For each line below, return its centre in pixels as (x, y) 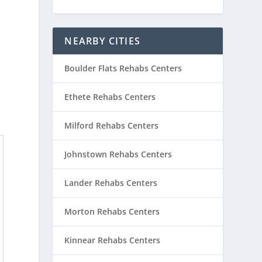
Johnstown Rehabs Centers (118, 154)
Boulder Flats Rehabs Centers (123, 68)
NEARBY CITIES (102, 41)
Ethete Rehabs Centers (110, 96)
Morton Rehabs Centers (112, 211)
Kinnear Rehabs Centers (113, 240)
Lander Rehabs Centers (111, 182)
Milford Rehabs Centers (112, 125)
